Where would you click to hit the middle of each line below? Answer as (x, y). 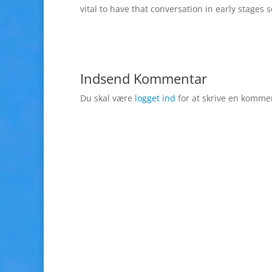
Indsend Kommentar (144, 78)
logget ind (155, 98)
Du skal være (107, 98)
